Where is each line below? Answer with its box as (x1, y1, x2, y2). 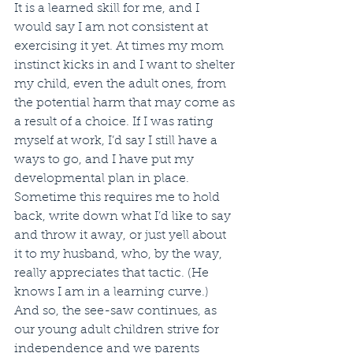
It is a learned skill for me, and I (14, 2, 203, 15)
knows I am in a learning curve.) (14, 285, 209, 299)
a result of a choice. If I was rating (14, 115, 217, 128)
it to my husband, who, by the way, (14, 247, 225, 261)
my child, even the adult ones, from (14, 77, 229, 91)
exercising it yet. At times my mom (14, 39, 227, 53)
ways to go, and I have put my (14, 153, 197, 166)
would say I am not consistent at (14, 20, 211, 34)
